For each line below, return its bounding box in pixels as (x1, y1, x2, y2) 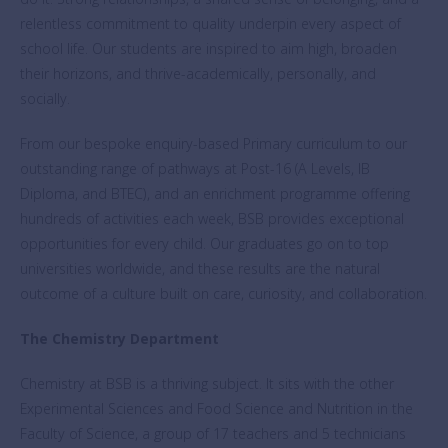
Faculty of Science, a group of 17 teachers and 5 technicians (20, 424, 406, 443)
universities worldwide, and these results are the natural (20, 259, 380, 278)
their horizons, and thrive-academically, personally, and (20, 64, 376, 83)
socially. (20, 89, 70, 108)
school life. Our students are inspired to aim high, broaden (20, 39, 397, 58)
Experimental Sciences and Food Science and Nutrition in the (20, 399, 413, 418)
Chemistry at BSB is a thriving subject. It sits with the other (20, 374, 394, 393)
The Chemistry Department (20, 329, 219, 348)
